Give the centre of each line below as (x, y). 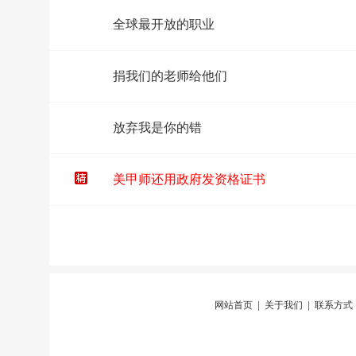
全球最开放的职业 (164, 24)
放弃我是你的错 (157, 128)
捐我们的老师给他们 (170, 76)
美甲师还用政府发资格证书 (189, 179)
